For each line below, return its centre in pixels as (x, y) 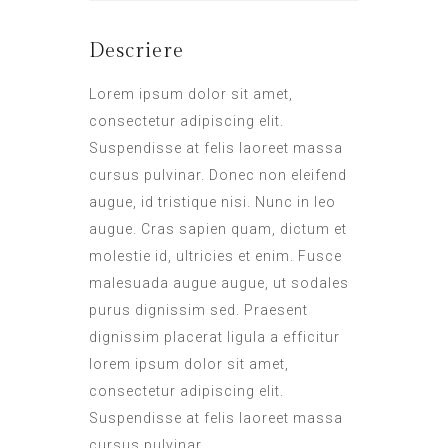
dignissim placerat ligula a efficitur (214, 337)
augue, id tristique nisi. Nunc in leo (212, 202)
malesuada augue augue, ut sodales (219, 283)
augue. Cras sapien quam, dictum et (218, 229)
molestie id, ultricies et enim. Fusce (215, 256)
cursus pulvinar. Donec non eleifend (218, 175)
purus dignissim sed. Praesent (198, 310)
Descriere (136, 51)
